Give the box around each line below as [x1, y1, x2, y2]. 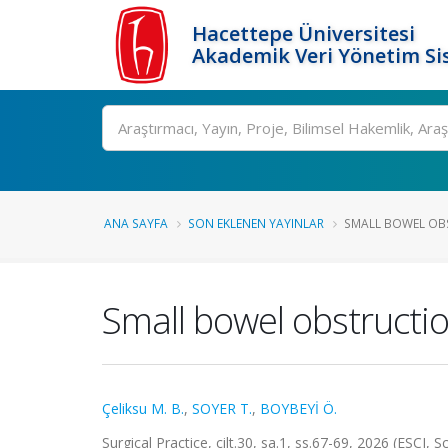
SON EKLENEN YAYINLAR [188, 215, 324, 231]
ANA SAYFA [104, 215, 168, 231]
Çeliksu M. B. [102, 399, 184, 418]
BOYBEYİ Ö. [260, 399, 337, 418]
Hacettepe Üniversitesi [192, 20, 415, 47]
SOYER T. [192, 399, 252, 418]
